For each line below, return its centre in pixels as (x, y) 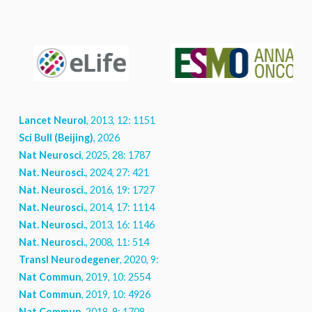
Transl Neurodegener (69, 260)
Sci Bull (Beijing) (56, 138)
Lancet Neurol (52, 120)
